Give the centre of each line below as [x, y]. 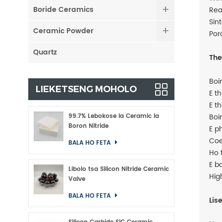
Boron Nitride [88, 126]
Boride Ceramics [63, 10]
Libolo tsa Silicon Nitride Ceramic [119, 169]
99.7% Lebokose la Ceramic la [114, 116]
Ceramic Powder [63, 31]
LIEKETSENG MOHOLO [86, 89]
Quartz [45, 52]
